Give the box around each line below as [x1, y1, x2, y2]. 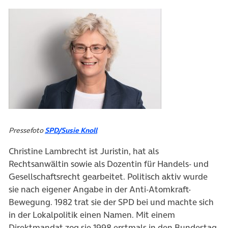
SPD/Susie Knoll [45, 125, 97, 135]
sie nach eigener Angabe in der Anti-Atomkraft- [9, 183, 191, 195]
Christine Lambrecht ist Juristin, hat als [9, 145, 159, 157]
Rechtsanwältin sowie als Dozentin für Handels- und [9, 157, 209, 170]
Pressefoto [9, 125, 45, 135]
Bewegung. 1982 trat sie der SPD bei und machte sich [9, 195, 214, 208]
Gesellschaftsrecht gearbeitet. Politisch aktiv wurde [9, 170, 208, 183]
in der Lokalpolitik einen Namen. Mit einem [9, 208, 175, 221]
